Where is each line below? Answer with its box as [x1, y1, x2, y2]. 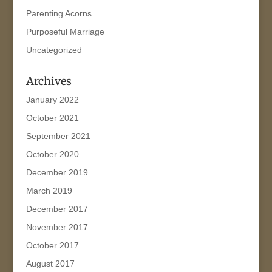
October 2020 [25, 149, 79, 159]
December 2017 [25, 203, 88, 214]
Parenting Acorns [25, 8, 92, 18]
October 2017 [25, 240, 79, 250]
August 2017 [25, 258, 75, 268]
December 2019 [25, 167, 88, 177]
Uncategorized [25, 44, 82, 55]
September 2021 [25, 131, 90, 141]
